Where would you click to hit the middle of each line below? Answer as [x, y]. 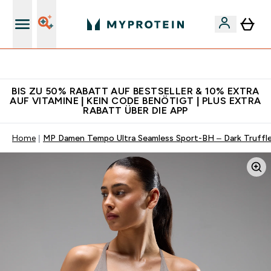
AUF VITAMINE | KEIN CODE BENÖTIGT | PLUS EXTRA [135, 101]
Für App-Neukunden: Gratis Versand [143, 64]
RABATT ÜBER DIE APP [135, 110]
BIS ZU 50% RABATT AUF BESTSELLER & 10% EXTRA [135, 91]
